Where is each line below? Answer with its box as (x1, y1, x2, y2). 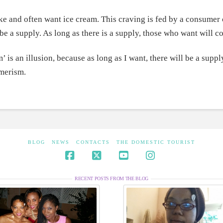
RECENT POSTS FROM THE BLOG (75, 176, 148, 182)
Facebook (71, 159, 112, 172)
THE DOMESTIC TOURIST (116, 139, 195, 145)
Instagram (151, 159, 193, 172)
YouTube (124, 159, 163, 172)
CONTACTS (76, 139, 110, 145)
